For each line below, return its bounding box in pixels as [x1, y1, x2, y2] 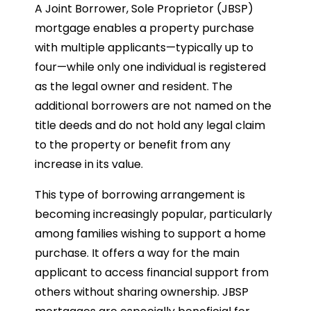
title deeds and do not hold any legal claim [35, 117, 265, 133]
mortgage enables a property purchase [35, 19, 254, 36]
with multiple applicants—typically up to [35, 39, 253, 56]
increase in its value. [35, 155, 143, 172]
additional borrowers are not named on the [35, 97, 271, 114]
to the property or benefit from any [35, 136, 230, 153]
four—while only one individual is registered [35, 58, 266, 75]
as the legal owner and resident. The [35, 78, 233, 94]
